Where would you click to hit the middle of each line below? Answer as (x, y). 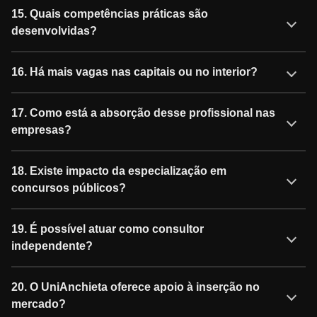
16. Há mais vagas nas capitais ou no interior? (134, 71)
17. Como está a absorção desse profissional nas (143, 113)
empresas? (41, 129)
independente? (52, 246)
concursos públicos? (69, 188)
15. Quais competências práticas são (110, 13)
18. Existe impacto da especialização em (119, 171)
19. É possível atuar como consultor (108, 229)
